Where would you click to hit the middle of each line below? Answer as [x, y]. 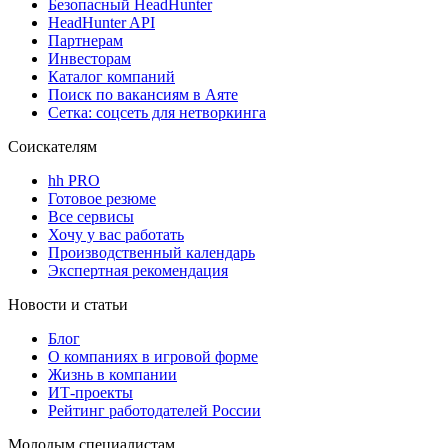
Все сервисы [91, 216]
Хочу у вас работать [116, 234]
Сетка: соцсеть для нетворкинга [157, 112]
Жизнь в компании [112, 374]
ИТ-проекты [90, 392]
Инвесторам [89, 58]
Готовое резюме [102, 198]
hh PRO [74, 180]
